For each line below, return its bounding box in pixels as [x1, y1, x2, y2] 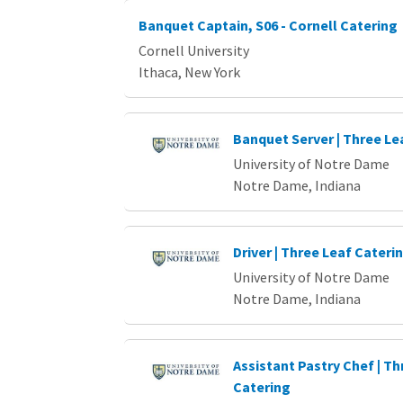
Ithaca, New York [139, 63, 240, 82]
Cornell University [139, 41, 249, 60]
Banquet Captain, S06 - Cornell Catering [139, 16, 398, 35]
